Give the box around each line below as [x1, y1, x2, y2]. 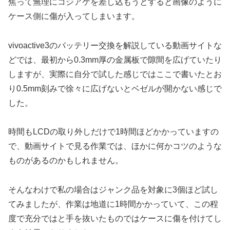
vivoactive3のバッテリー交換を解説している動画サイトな [8, 41, 222, 50]
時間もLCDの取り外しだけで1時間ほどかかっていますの [8, 127, 219, 137]
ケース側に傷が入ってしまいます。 [8, 11, 140, 21]
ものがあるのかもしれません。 [8, 156, 123, 165]
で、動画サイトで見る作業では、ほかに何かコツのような [8, 142, 222, 151]
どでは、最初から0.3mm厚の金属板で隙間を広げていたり [8, 55, 222, 64]
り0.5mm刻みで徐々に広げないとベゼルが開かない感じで [8, 84, 222, 93]
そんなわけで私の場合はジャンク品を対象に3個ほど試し [8, 185, 218, 195]
